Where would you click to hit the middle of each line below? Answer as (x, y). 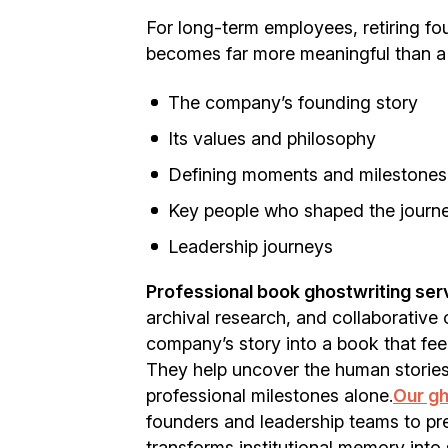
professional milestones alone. (269, 395)
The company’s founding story (293, 102)
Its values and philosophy (272, 138)
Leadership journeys (250, 246)
